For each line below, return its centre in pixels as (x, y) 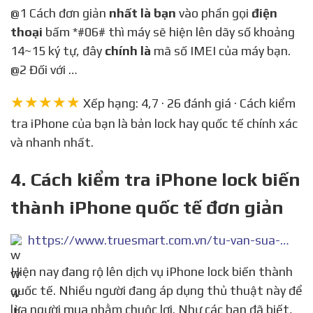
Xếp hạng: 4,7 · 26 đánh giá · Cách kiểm (188, 103)
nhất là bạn (143, 13)
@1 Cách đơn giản (68, 13)
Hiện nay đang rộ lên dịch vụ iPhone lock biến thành (15, 271)
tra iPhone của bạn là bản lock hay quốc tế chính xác (154, 124)
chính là (128, 51)
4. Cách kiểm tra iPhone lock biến (155, 180)
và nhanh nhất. (52, 143)
